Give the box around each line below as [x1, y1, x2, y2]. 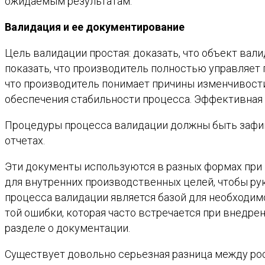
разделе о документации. [5, 222, 130, 235]
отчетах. [5, 134, 45, 147]
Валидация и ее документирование [5, 21, 185, 34]
